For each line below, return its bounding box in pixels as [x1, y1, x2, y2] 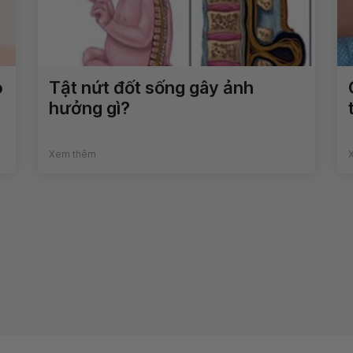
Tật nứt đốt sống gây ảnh [49, 77, 255, 98]
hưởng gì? [49, 98, 131, 119]
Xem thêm [49, 148, 97, 161]
